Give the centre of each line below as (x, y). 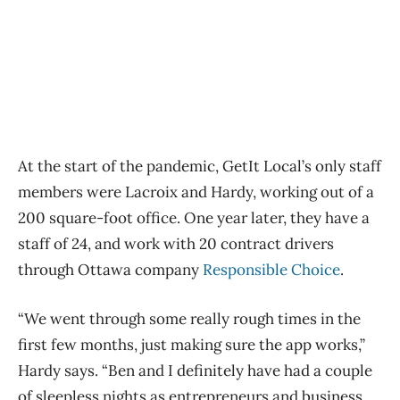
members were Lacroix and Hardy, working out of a (196, 192)
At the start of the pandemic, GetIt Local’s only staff (200, 167)
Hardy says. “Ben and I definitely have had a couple (195, 371)
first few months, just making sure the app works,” (192, 345)
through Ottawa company (110, 270)
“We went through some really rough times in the (189, 319)
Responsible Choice (271, 270)
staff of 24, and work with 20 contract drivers (176, 244)
